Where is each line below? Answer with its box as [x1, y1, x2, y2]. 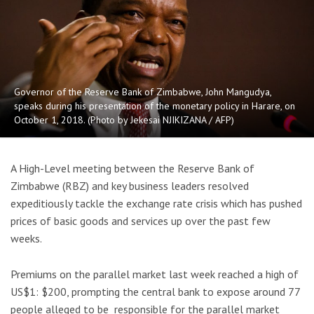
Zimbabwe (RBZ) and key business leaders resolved [11, 179, 249, 193]
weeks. [11, 231, 42, 246]
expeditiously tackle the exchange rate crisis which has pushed [11, 196, 302, 211]
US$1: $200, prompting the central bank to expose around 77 [11, 284, 300, 299]
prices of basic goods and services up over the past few [11, 214, 271, 228]
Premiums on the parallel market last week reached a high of [11, 266, 299, 281]
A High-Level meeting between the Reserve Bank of [11, 161, 254, 176]
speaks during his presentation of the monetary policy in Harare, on [14, 100, 295, 113]
